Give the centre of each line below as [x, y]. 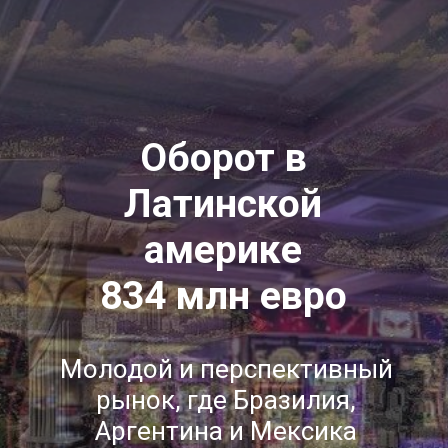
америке [223, 249]
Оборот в [223, 157]
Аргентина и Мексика [226, 430]
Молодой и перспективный [226, 368]
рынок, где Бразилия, [226, 399]
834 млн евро [223, 295]
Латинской [223, 203]
